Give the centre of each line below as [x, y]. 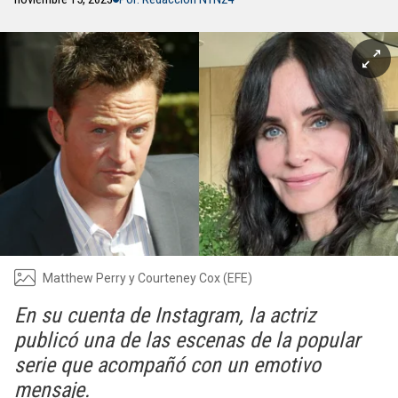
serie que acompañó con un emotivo [167, 365]
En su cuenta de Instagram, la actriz [165, 315]
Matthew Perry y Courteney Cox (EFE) [147, 278]
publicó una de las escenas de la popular [187, 340]
